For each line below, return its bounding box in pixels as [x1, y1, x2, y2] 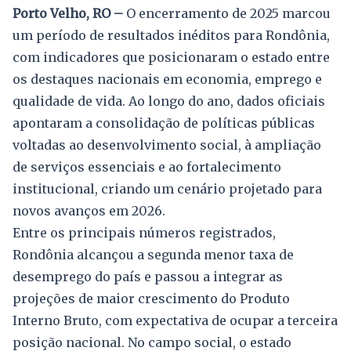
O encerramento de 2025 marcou [123, 5, 331, 22]
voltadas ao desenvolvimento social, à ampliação [13, 137, 321, 154]
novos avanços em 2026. [13, 203, 165, 219]
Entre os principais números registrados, [13, 225, 276, 241]
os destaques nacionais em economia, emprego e [13, 71, 322, 88]
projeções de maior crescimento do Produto [13, 291, 290, 307]
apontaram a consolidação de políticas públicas [13, 115, 315, 132]
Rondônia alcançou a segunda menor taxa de [13, 247, 294, 263]
